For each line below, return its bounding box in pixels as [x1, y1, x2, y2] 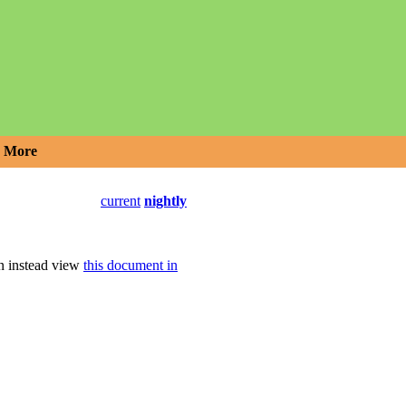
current [101, 193, 140, 209]
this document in [83, 256, 178, 273]
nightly [144, 193, 187, 209]
